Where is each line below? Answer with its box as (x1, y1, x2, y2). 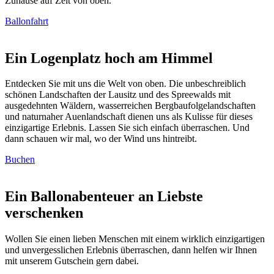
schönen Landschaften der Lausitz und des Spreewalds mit (5, 89, 231, 100)
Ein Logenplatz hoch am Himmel (5, 50, 213, 66)
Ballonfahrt (5, 15, 48, 26)
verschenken (5, 205, 83, 221)
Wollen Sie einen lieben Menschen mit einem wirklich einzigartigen (5, 234, 265, 245)
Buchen (5, 154, 35, 165)
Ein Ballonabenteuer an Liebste (5, 188, 203, 205)
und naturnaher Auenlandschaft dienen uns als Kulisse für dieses (5, 111, 253, 122)
